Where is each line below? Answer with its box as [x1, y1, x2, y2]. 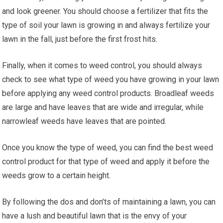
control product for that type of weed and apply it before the [2, 156, 210, 166]
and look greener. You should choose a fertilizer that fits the [2, 6, 209, 16]
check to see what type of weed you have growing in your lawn [2, 74, 220, 84]
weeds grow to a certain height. [2, 170, 111, 180]
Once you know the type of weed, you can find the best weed [2, 142, 214, 152]
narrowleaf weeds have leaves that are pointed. [2, 116, 167, 126]
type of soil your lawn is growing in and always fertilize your [2, 20, 211, 30]
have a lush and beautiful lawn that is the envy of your [2, 211, 187, 221]
